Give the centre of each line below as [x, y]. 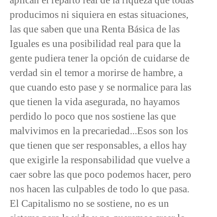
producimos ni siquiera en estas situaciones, [99, 14]
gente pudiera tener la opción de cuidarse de [100, 58]
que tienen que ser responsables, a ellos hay [98, 145]
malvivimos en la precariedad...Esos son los [99, 130]
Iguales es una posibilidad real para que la [95, 43]
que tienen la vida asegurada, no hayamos [95, 101]
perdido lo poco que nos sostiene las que [93, 116]
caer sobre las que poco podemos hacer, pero [101, 174]
